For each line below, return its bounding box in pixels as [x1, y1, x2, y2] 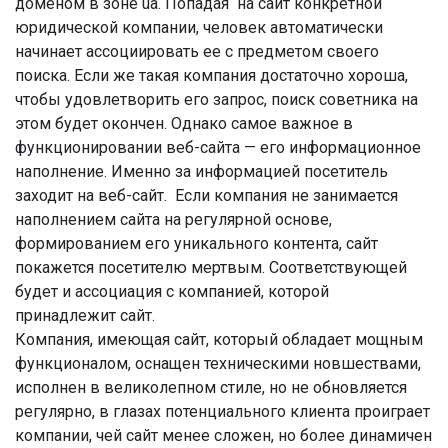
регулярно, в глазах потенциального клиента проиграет [15, 402, 430, 421]
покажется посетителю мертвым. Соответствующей [15, 258, 407, 277]
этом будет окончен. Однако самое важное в [15, 114, 353, 133]
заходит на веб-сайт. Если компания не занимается [15, 186, 402, 205]
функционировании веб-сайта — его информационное [15, 138, 421, 157]
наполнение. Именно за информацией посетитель [15, 162, 388, 181]
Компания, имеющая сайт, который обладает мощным [15, 330, 423, 349]
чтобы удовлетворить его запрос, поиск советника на [15, 90, 418, 109]
